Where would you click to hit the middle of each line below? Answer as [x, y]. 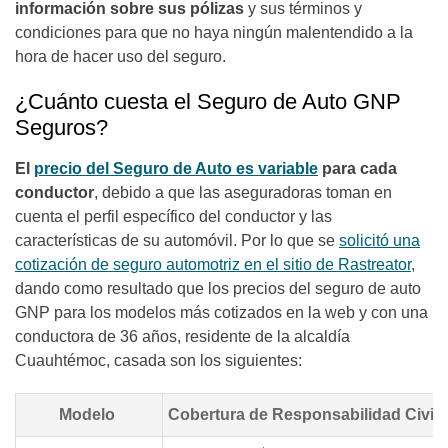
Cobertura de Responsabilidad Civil [305, 415]
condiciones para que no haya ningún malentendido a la [214, 33]
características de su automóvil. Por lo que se [177, 241]
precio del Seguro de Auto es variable [176, 169]
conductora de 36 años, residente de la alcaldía [182, 337]
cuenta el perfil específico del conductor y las [173, 217]
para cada [357, 169]
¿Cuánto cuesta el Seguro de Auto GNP [208, 102]
